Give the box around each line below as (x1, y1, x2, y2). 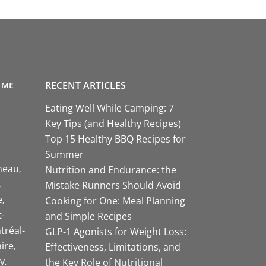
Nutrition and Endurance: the (45, 163, 176, 176)
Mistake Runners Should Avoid (45, 178, 181, 192)
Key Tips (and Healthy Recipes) (45, 116, 181, 130)
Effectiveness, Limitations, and (45, 240, 180, 254)
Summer (45, 147, 84, 161)
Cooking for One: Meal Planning (45, 194, 185, 207)
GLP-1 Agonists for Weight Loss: (45, 224, 186, 238)
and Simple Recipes (45, 209, 132, 223)
